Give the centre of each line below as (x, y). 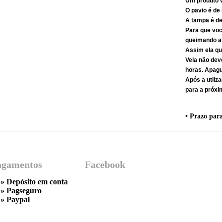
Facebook (105, 165)
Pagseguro (24, 191)
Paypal (18, 199)
